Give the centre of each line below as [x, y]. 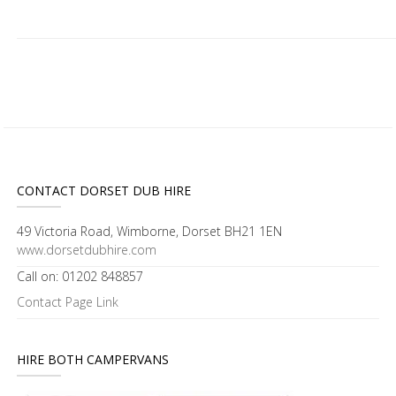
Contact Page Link [68, 302]
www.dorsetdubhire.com [87, 250]
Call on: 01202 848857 [80, 276]
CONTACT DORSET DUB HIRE [104, 190]
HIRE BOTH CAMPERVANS [93, 359]
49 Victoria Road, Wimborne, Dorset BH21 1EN [149, 231]
